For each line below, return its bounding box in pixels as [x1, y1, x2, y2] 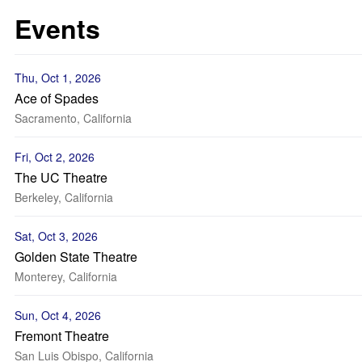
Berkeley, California [15, 189, 113, 205]
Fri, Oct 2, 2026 [15, 149, 95, 165]
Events [15, 10, 100, 47]
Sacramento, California [15, 110, 132, 126]
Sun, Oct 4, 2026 [15, 307, 101, 323]
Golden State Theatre [15, 247, 137, 266]
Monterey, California [15, 268, 117, 284]
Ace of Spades [15, 89, 99, 107]
